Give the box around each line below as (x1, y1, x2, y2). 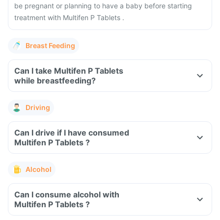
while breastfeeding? (14, 76, 96, 85)
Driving (26, 103, 50, 111)
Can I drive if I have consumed (14, 128, 129, 137)
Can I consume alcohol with (14, 190, 119, 199)
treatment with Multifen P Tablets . (14, 13, 124, 22)
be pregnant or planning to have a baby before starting (14, 1, 192, 10)
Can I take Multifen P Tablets (14, 66, 123, 76)
